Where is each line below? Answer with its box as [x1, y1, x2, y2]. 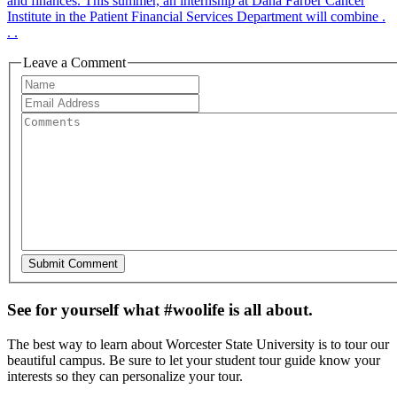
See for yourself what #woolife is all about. [7, 300, 313, 320]
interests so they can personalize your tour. [7, 368, 243, 384]
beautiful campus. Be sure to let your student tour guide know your [7, 352, 380, 368]
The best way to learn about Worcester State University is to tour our [7, 336, 389, 352]
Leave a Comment [23, 54, 126, 70]
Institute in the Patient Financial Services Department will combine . [7, 8, 385, 24]
